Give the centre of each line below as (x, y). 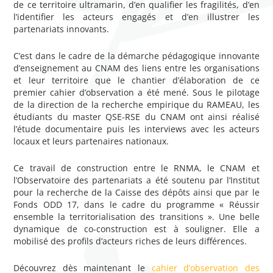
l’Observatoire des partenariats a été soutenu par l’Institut (136, 180)
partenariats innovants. (62, 29)
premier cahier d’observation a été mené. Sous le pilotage (136, 92)
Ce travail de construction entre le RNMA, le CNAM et (136, 168)
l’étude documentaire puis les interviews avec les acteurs (136, 129)
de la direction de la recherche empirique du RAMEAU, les (136, 104)
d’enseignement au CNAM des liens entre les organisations (136, 68)
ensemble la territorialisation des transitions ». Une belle (136, 216)
